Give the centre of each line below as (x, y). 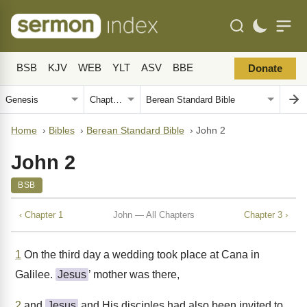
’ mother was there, (134, 274)
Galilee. (35, 274)
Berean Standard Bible (135, 131)
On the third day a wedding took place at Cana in (140, 255)
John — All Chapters (153, 214)
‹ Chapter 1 (41, 214)
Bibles (62, 131)
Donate (265, 69)
